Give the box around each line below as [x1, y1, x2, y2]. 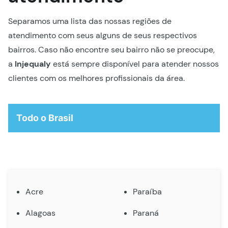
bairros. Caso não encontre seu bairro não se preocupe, [8, 44, 215, 55]
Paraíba [133, 186, 162, 197]
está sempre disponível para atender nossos [51, 58, 219, 69]
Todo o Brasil [16, 112, 73, 123]
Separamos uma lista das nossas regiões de [8, 15, 172, 26]
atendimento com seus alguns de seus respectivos [8, 30, 197, 41]
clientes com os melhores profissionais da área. [8, 72, 185, 83]
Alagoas [25, 207, 55, 218]
